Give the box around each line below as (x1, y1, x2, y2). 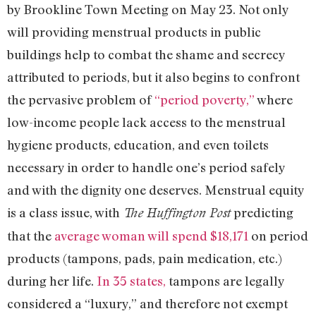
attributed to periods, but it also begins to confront (7, 69, 300, 85)
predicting (231, 205, 293, 221)
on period (248, 228, 308, 244)
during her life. (7, 273, 97, 289)
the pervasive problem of (7, 92, 154, 108)
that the (7, 228, 54, 244)
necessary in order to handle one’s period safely (7, 159, 285, 176)
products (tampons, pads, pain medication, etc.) (7, 250, 282, 267)
